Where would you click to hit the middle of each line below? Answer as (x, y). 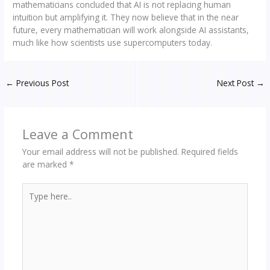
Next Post (236, 83)
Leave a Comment (77, 134)
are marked (46, 165)
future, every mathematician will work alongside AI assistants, (131, 30)
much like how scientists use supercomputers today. (113, 42)
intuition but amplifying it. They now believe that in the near (126, 17)
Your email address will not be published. (100, 152)
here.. (32, 201)
